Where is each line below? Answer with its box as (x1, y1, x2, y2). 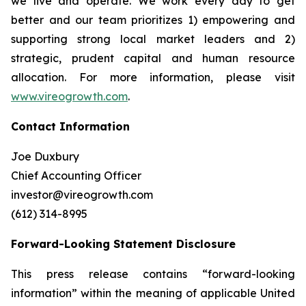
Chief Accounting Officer (11, 169, 141, 182)
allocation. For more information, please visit (11, 70, 295, 84)
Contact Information (11, 120, 130, 133)
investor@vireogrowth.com (11, 188, 153, 201)
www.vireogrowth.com (11, 89, 128, 103)
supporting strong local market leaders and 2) (11, 32, 295, 46)
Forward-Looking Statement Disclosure (11, 237, 236, 251)
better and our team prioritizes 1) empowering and (11, 13, 295, 27)
